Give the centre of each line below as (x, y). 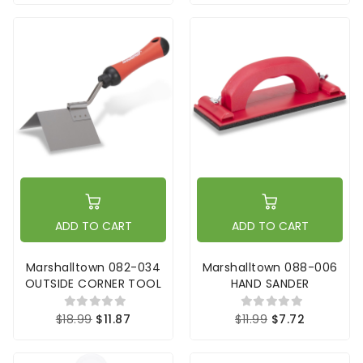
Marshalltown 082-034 (93, 268)
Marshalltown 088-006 (270, 268)
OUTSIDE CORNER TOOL (93, 284)
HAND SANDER (270, 284)
